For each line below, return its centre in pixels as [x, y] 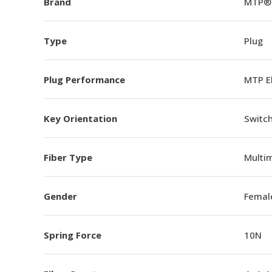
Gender [60, 196]
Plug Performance [84, 79]
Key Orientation [80, 118]
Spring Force [73, 235]
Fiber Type [68, 157]
